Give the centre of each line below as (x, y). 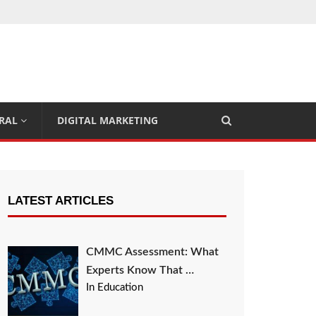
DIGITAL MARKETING (108, 120)
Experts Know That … (140, 270)
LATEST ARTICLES (61, 201)
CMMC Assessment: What (153, 252)
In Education (115, 287)
